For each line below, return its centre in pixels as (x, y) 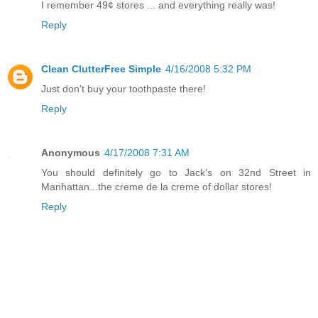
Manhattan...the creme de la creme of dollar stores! (157, 187)
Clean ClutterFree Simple (101, 69)
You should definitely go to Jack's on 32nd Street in (176, 172)
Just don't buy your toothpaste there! (124, 89)
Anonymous (71, 153)
